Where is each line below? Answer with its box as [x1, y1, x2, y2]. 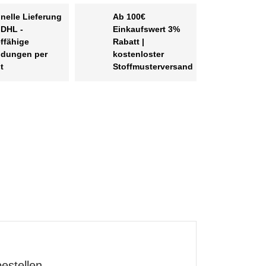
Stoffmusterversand [112, 62, 193, 72]
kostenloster [112, 49, 164, 59]
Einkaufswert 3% [112, 24, 180, 34]
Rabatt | [112, 37, 144, 47]
